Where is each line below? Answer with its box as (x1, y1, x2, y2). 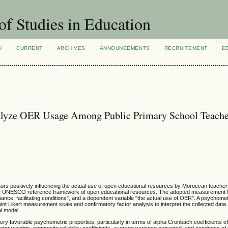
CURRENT (16, 45, 43, 51)
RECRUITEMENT (164, 45, 208, 51)
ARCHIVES (56, 45, 85, 51)
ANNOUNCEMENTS (99, 45, 150, 51)
